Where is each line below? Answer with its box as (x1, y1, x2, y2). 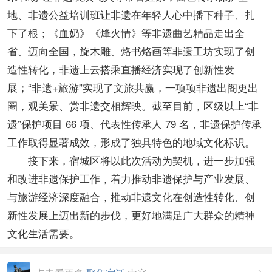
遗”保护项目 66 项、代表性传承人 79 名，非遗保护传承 (7, 116, 262, 131)
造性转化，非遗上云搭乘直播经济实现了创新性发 (7, 61, 234, 76)
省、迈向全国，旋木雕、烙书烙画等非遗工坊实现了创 (7, 43, 255, 58)
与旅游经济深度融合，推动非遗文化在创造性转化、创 (7, 189, 255, 204)
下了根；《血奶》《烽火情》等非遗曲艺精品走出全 (7, 25, 245, 40)
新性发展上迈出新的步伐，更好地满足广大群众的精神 (7, 207, 255, 222)
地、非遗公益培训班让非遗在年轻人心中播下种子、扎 (7, 7, 255, 22)
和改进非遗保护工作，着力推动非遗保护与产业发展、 (7, 171, 255, 186)
